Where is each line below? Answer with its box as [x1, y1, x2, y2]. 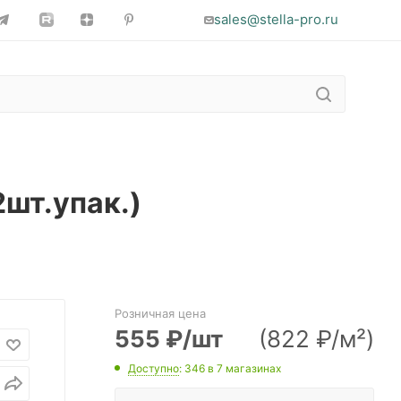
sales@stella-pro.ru [214, 11, 338, 28]
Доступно [128, 362, 179, 376]
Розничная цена [115, 306, 206, 320]
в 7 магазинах [208, 362, 281, 376]
